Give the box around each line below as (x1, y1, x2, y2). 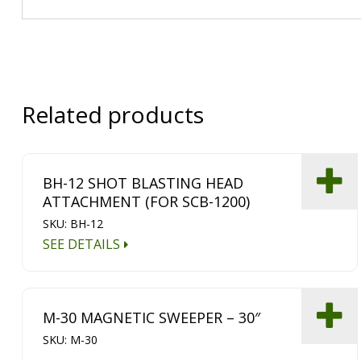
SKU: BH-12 (43, 216, 104, 232)
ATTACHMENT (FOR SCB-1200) (43, 192, 251, 212)
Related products (21, 99, 204, 131)
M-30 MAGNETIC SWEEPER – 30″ (43, 307, 261, 327)
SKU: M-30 (43, 331, 98, 347)
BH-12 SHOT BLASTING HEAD (43, 173, 244, 193)
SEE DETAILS (43, 235, 121, 254)
